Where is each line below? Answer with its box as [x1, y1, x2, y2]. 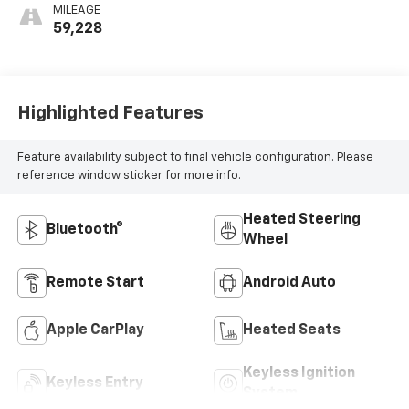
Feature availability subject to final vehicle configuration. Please [16, 151, 373, 163]
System [243, 386, 298, 402]
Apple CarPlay [46, 323, 144, 339]
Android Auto [243, 276, 336, 291]
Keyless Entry [46, 376, 143, 392]
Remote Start [46, 276, 144, 291]
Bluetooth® [46, 223, 123, 238]
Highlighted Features [16, 103, 204, 122]
